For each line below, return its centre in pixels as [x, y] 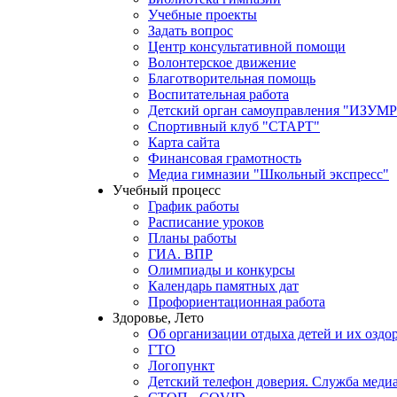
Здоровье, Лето [158, 318]
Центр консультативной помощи [247, 47]
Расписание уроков [206, 222]
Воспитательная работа [218, 94]
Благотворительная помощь [232, 78]
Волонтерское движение [222, 62]
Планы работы [192, 238]
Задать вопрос [191, 31]
